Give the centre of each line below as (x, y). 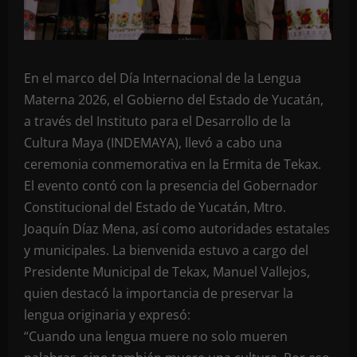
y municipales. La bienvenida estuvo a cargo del (166, 250)
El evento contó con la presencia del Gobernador (171, 186)
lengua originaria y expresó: (107, 315)
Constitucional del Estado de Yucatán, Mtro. (155, 207)
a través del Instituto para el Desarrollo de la (157, 121)
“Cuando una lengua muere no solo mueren (156, 336)
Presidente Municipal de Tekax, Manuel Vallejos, (167, 272)
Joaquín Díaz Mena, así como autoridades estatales (177, 229)
